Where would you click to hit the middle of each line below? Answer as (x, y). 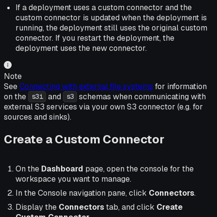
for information (180, 86)
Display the (37, 207)
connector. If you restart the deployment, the (95, 38)
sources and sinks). (38, 117)
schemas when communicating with (142, 96)
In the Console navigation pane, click (82, 193)
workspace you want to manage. (73, 179)
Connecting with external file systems (86, 86)
